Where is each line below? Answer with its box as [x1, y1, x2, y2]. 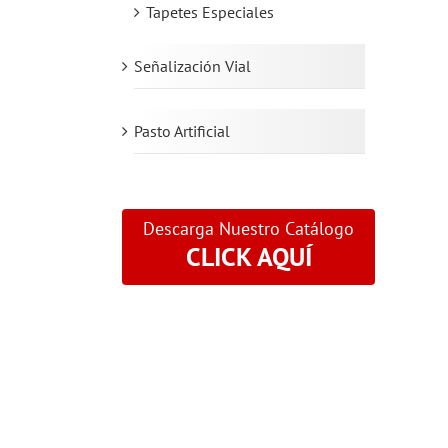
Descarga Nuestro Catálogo [143, 216, 354, 240]
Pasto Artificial [134, 120, 230, 141]
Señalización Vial [134, 55, 251, 76]
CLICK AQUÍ [185, 239, 312, 273]
